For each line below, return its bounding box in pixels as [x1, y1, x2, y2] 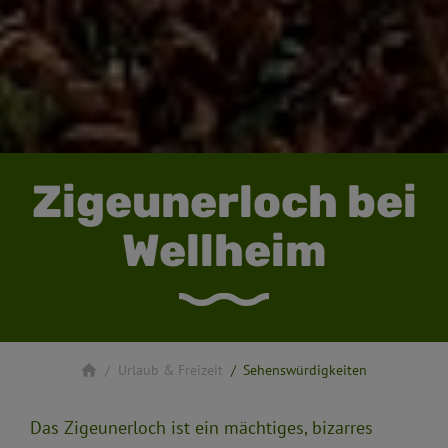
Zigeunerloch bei [31, 174, 417, 228]
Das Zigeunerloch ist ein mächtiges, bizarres [30, 415, 373, 440]
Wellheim [121, 223, 327, 277]
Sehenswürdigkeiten [243, 360, 368, 380]
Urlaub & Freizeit [117, 360, 223, 380]
